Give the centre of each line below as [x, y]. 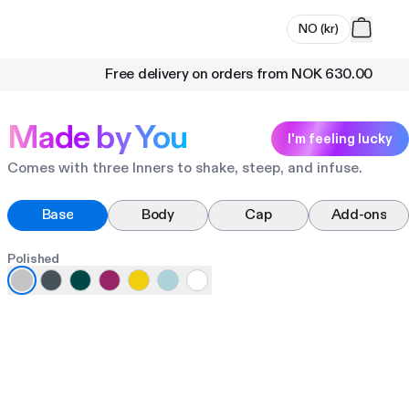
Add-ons [359, 215]
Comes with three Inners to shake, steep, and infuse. [185, 168]
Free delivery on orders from [197, 74]
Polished [33, 259]
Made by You [98, 138]
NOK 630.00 [332, 74]
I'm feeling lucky [340, 138]
